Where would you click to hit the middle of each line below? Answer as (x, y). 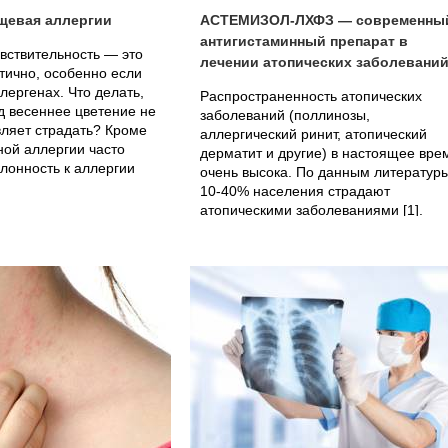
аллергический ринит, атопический (313, 134)
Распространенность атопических (311, 96)
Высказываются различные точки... (314, 229)
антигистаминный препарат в (304, 41)
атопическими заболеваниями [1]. (311, 210)
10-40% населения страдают (295, 191)
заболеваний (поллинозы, (285, 115)
